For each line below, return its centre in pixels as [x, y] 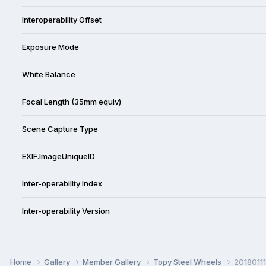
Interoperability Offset [62, 19]
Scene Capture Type [60, 129]
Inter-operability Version [66, 210]
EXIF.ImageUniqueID [58, 156]
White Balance [49, 74]
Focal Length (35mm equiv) [72, 101]
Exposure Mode [50, 47]
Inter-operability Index [62, 183]
